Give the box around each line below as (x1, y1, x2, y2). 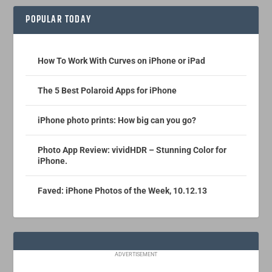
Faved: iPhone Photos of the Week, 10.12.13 (38, 186, 208, 196)
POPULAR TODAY (25, 12, 92, 28)
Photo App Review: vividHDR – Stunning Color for (38, 145, 227, 155)
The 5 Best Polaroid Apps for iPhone (38, 86, 177, 96)
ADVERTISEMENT (115, 251, 157, 258)
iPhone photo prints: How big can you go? (38, 115, 197, 126)
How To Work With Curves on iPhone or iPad (38, 56, 206, 66)
